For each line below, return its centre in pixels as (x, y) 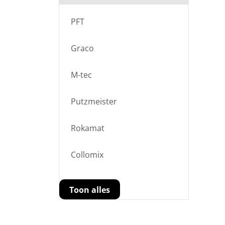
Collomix (87, 155)
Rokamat (88, 128)
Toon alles (90, 190)
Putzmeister (94, 102)
